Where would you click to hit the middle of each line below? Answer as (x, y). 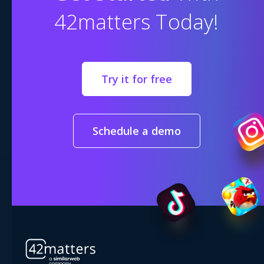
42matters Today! (136, 21)
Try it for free (136, 79)
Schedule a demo (136, 131)
